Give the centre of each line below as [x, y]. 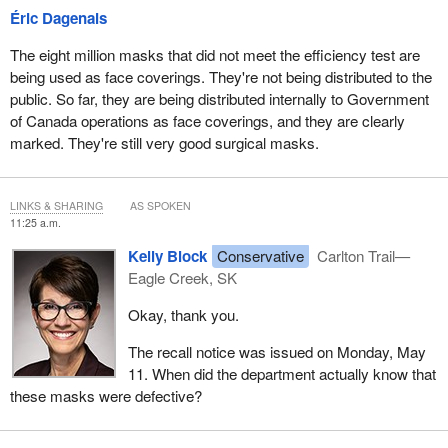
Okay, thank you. [183, 315]
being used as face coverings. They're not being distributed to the [220, 76]
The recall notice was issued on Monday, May [276, 352]
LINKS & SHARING [56, 205]
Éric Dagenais [58, 17]
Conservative [260, 256]
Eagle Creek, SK [182, 278]
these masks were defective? [105, 396]
